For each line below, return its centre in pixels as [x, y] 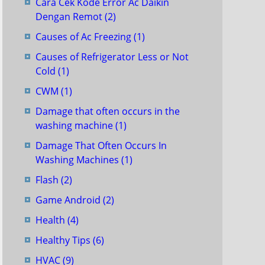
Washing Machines [78, 160]
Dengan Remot [70, 17]
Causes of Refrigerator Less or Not [112, 57]
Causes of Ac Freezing [85, 37]
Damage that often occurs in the [108, 111]
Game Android [69, 200]
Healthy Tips [64, 240]
